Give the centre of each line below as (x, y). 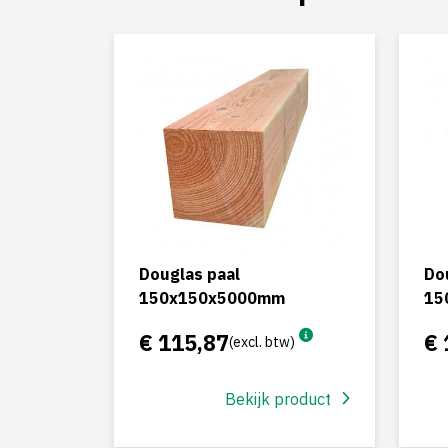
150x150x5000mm (212, 298)
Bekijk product (278, 398)
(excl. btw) (262, 342)
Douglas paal (189, 274)
